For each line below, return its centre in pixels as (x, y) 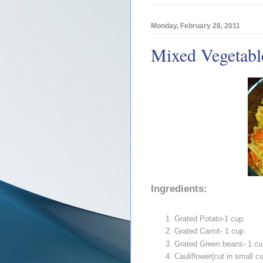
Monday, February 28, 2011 (195, 26)
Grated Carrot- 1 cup (209, 231)
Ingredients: (179, 189)
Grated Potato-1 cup (209, 219)
